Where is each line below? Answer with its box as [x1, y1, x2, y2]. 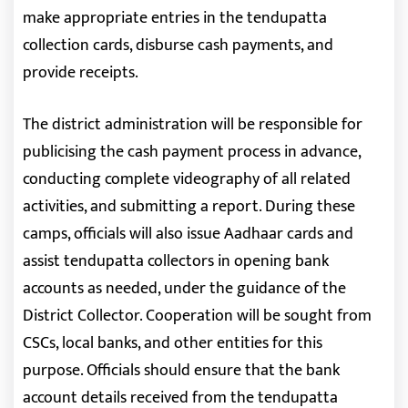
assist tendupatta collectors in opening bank [23, 248, 329, 275]
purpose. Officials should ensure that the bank [23, 357, 340, 384]
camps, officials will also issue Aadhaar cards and [23, 220, 353, 248]
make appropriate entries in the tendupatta [23, 5, 327, 32]
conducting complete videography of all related [23, 166, 351, 193]
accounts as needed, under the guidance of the [23, 275, 346, 302]
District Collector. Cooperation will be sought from [23, 302, 372, 330]
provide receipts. [23, 59, 138, 87]
